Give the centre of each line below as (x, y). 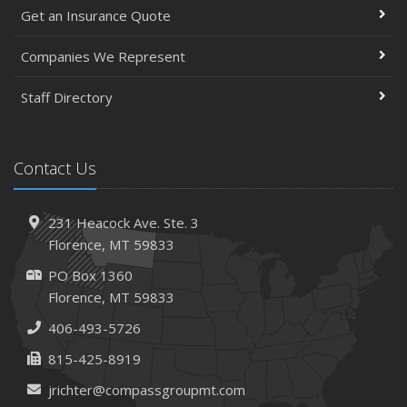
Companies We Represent (103, 56)
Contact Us (55, 168)
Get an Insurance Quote (96, 15)
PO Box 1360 (90, 275)
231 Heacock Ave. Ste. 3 (123, 222)
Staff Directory (67, 97)
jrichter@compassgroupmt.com (146, 389)
